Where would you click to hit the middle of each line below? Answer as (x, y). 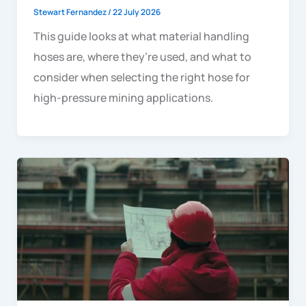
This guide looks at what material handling (141, 36)
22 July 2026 (136, 12)
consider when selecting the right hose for (141, 77)
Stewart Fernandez (70, 12)
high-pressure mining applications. (123, 97)
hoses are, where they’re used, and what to (142, 56)
